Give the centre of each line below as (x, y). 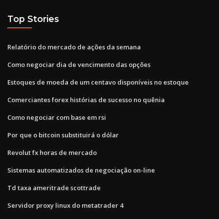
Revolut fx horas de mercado (52, 152)
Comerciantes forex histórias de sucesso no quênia (86, 99)
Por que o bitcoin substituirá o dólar (63, 135)
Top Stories (33, 19)
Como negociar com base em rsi (57, 117)
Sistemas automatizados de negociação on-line (81, 170)
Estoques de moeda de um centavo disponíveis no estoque (98, 82)
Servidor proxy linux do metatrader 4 (65, 205)
